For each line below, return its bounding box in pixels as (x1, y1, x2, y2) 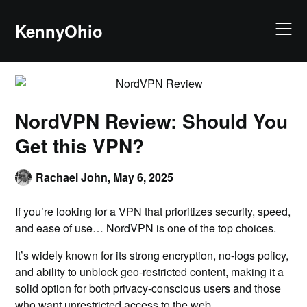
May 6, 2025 (113, 169, 174, 185)
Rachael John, (36, 169, 114, 185)
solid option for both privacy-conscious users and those (15, 280, 282, 296)
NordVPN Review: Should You (15, 107, 288, 135)
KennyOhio (15, 19, 103, 42)
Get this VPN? (15, 132, 145, 160)
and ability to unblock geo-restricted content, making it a (15, 264, 284, 280)
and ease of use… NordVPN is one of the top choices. (15, 220, 277, 236)
